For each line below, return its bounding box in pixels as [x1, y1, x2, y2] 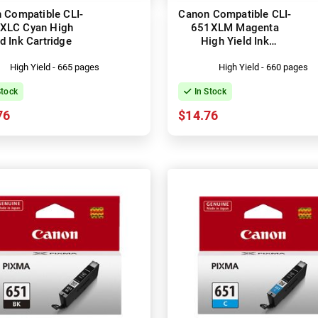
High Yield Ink [201, 34, 269, 48]
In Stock [192, 86, 226, 97]
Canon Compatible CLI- [178, 7, 292, 21]
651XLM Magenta [191, 21, 279, 34]
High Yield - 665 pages [10, 61, 100, 72]
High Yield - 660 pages [218, 61, 308, 72]
